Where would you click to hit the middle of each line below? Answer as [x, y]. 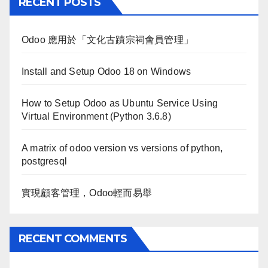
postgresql [44, 161]
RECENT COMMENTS [73, 238]
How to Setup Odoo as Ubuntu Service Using [120, 103]
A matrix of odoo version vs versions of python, [122, 148]
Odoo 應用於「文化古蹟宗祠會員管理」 [107, 39]
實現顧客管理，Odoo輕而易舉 [87, 193]
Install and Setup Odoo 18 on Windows [106, 71]
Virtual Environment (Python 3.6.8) [96, 116]
